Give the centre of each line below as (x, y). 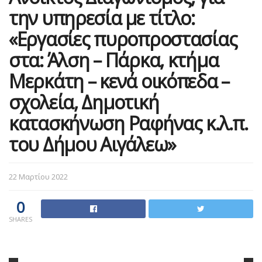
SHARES (20, 219)
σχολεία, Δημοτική (84, 102)
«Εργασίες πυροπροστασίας (123, 39)
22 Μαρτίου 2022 (38, 176)
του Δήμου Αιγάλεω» (92, 144)
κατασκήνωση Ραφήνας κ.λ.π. (128, 123)
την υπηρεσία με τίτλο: (102, 18)
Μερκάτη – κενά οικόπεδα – (119, 81)
